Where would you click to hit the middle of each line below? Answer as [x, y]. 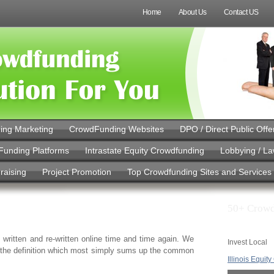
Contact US [241, 12]
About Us [192, 12]
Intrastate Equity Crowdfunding [144, 150]
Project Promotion [76, 172]
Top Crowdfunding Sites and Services [199, 172]
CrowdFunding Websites [116, 129]
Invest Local [247, 242]
